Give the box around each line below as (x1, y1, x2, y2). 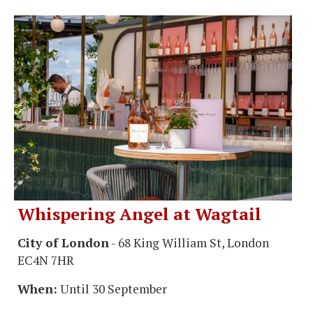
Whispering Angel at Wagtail (17, 203, 261, 226)
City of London (17, 235, 109, 252)
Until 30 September (57, 281, 167, 298)
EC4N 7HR (17, 252, 74, 269)
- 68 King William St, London (109, 235, 269, 252)
